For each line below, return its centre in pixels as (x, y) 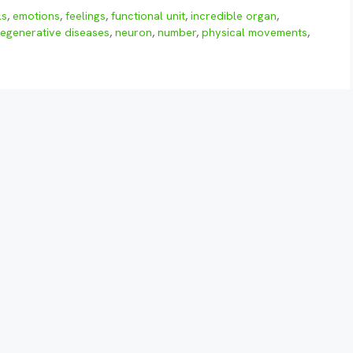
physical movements (255, 33)
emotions (37, 16)
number (177, 33)
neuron (134, 33)
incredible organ (234, 16)
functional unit (149, 16)
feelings (86, 16)
